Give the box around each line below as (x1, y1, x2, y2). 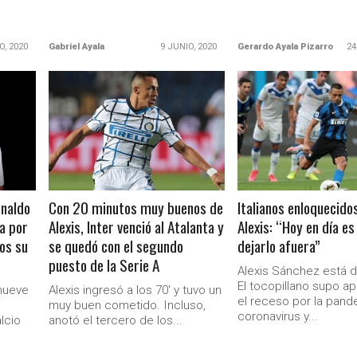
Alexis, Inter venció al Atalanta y (49, 215, 225, 238)
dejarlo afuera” (237, 234, 321, 257)
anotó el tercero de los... (49, 313, 183, 328)
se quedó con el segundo (49, 234, 184, 257)
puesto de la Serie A (49, 253, 160, 277)
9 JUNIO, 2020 (160, 41, 218, 52)
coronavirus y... (237, 309, 319, 324)
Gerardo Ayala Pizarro (237, 41, 334, 52)
